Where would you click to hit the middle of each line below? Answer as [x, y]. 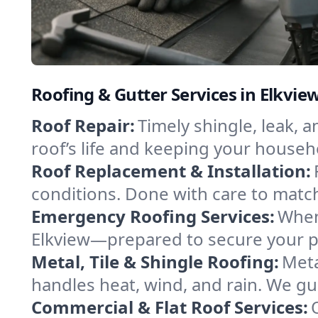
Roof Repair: [83, 125]
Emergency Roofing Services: [153, 216]
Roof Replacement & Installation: [171, 171]
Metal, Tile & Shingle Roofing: [155, 262]
